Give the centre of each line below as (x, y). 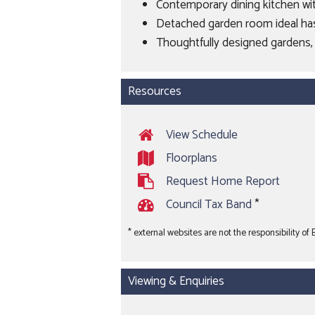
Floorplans (192, 159)
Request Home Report (223, 182)
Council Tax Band (209, 205)
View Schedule (202, 135)
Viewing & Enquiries (176, 281)
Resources (155, 91)
